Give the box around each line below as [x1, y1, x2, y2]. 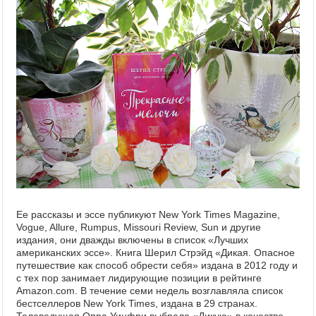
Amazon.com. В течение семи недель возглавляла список [16, 284, 283, 296]
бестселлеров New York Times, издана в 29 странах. [16, 297, 257, 309]
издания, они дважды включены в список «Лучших [16, 233, 248, 245]
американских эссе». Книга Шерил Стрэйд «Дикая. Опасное [16, 246, 295, 258]
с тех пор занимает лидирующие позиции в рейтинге [16, 272, 262, 284]
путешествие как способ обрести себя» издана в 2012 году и [16, 259, 298, 271]
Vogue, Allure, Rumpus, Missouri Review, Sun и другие [16, 221, 261, 233]
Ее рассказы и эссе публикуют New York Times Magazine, [16, 208, 280, 220]
